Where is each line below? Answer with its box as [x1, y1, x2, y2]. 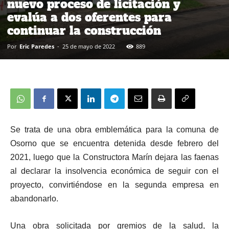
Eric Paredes [19, 42, 54, 50]
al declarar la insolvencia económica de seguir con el [10, 167, 219, 175]
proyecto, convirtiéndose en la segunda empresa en [10, 180, 219, 189]
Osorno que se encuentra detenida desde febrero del [10, 139, 219, 148]
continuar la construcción [7, 23, 161, 38]
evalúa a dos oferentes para [7, 10, 172, 25]
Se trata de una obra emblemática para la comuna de [10, 125, 219, 134]
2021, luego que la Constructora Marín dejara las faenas [10, 153, 219, 162]
